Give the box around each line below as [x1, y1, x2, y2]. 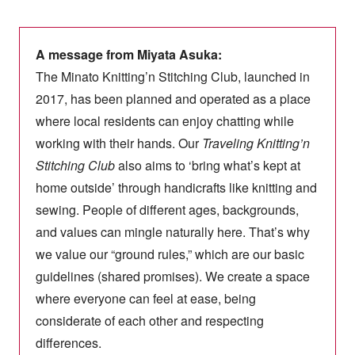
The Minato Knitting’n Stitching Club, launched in [35, 67, 310, 86]
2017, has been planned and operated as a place [35, 90, 311, 109]
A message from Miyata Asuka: [35, 45, 222, 64]
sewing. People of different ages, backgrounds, [35, 200, 299, 219]
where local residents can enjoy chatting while [35, 112, 294, 131]
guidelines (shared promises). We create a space [35, 267, 310, 286]
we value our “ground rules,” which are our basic [35, 245, 304, 264]
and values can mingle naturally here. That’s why [35, 223, 310, 242]
